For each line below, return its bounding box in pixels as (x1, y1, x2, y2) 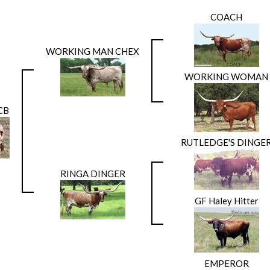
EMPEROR (204, 257, 249, 269)
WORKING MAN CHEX (46, 45, 139, 57)
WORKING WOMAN (184, 71, 268, 82)
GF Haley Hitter (194, 195, 259, 206)
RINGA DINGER (60, 168, 125, 179)
